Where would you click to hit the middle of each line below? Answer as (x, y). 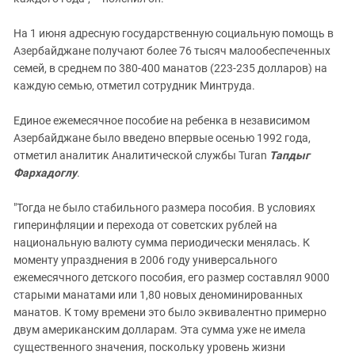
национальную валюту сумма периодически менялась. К (162, 242)
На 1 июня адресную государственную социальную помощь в (174, 33)
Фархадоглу (45, 172)
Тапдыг (290, 155)
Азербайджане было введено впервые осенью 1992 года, (162, 137)
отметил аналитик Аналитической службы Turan (141, 155)
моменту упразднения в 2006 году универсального (145, 260)
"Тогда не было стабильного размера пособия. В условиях (164, 207)
